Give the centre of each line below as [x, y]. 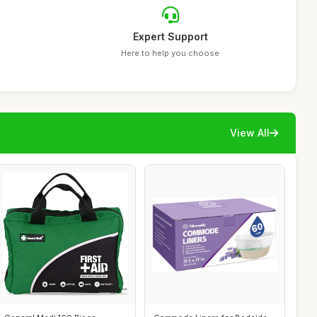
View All [250, 133]
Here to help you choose [171, 53]
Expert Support [170, 36]
